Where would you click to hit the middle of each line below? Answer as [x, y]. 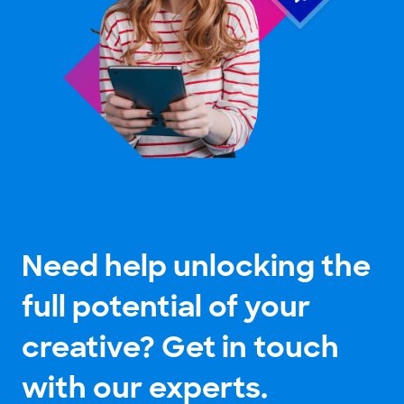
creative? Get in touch [180, 347]
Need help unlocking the [196, 266]
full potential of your [166, 306]
